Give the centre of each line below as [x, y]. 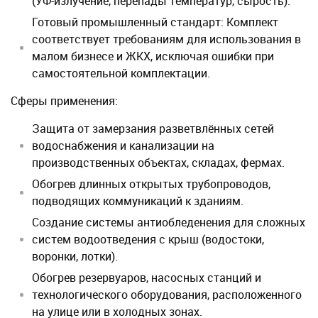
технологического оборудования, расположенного [167, 295]
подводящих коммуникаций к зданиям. [138, 201]
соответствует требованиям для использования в [166, 39]
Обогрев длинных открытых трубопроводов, [151, 184]
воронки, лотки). [75, 256]
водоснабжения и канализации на [123, 146]
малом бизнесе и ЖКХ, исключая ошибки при [153, 56]
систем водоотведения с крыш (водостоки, [148, 239]
